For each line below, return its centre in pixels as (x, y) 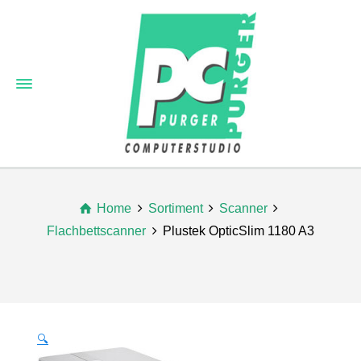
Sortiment (175, 208)
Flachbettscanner (97, 231)
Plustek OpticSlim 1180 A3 (238, 231)
